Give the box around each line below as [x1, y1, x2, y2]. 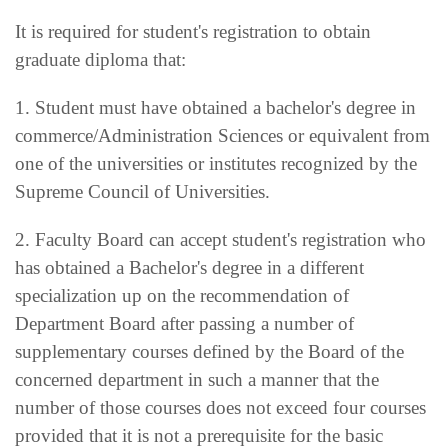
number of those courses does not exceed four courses [15, 396, 426, 418]
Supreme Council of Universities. [15, 180, 270, 202]
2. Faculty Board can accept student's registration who [15, 228, 426, 250]
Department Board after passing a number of [15, 312, 354, 334]
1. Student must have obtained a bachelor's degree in [15, 96, 416, 118]
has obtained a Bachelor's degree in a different [15, 256, 364, 278]
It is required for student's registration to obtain [15, 20, 371, 42]
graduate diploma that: [15, 48, 186, 70]
